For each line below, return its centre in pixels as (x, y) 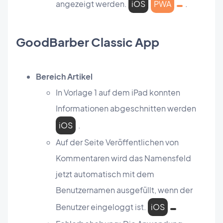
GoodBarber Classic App (88, 42)
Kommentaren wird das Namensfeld (123, 158)
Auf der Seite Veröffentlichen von (117, 142)
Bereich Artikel (64, 77)
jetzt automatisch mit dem (105, 174)
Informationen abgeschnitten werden (126, 109)
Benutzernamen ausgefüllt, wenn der (124, 190)
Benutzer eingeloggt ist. (102, 207)
